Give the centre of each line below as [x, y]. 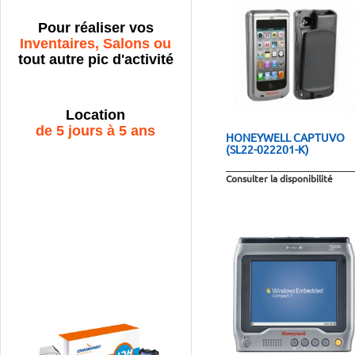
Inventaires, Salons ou [96, 44]
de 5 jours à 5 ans [96, 131]
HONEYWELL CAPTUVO [285, 137]
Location [96, 115]
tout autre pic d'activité [95, 60]
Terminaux [164, 195]
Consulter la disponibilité [279, 179]
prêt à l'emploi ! [164, 210]
